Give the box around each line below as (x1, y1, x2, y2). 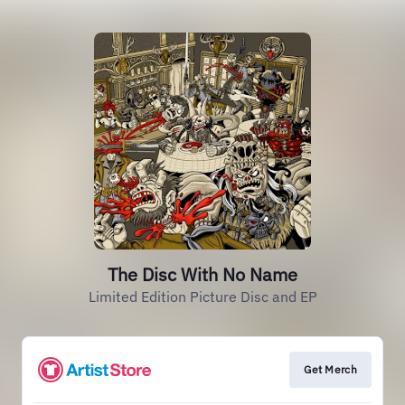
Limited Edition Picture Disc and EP (88, 287, 317, 306)
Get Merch (304, 363, 357, 376)
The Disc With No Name (108, 262, 297, 287)
